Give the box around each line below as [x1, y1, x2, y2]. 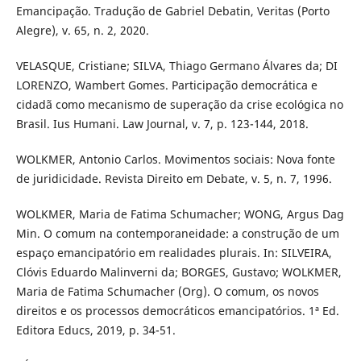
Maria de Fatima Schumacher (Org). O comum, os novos [15, 284, 319, 300]
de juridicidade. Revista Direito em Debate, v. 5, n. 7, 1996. [15, 171, 332, 187]
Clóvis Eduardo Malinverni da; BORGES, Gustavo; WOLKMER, [15, 264, 342, 280]
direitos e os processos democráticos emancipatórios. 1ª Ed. [15, 303, 339, 319]
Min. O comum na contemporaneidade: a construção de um [15, 226, 339, 242]
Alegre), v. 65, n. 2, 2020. [15, 23, 149, 39]
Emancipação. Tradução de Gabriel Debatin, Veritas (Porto [15, 3, 330, 19]
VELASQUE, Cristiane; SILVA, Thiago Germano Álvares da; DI [15, 58, 338, 74]
